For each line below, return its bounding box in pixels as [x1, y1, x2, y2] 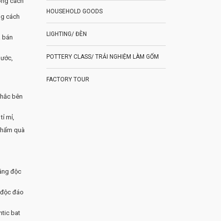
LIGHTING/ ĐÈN [46, 31, 87, 38]
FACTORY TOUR [46, 76, 89, 83]
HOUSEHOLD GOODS [46, 8, 103, 15]
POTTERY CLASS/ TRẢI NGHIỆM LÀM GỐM [46, 53, 159, 61]
